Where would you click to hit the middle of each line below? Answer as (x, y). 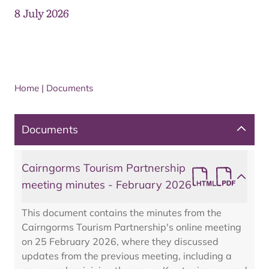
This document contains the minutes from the (122, 213)
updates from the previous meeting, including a (127, 256)
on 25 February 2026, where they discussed (120, 241)
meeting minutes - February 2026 (107, 185)
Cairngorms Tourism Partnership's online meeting (131, 227)
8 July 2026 (42, 13)
